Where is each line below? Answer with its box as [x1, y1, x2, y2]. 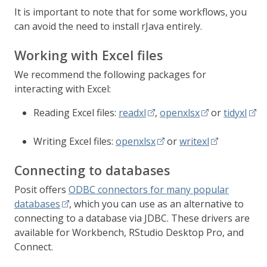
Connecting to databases [14, 162, 170, 179]
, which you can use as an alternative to [69, 197, 244, 210]
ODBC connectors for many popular [69, 183, 229, 196]
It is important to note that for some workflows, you [14, 5, 247, 18]
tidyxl [223, 106, 247, 119]
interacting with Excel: [14, 82, 111, 95]
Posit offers [14, 183, 69, 196]
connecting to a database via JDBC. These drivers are [14, 212, 250, 225]
